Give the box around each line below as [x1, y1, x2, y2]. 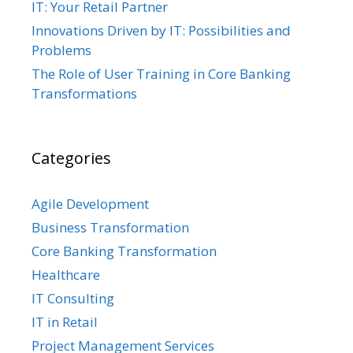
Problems [32, 41, 91, 60]
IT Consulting [32, 289, 114, 308]
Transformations [32, 84, 137, 103]
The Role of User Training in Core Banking [32, 65, 291, 84]
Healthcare [32, 266, 100, 284]
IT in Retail [32, 313, 98, 332]
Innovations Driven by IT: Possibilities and [32, 21, 291, 40]
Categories [32, 147, 111, 169]
